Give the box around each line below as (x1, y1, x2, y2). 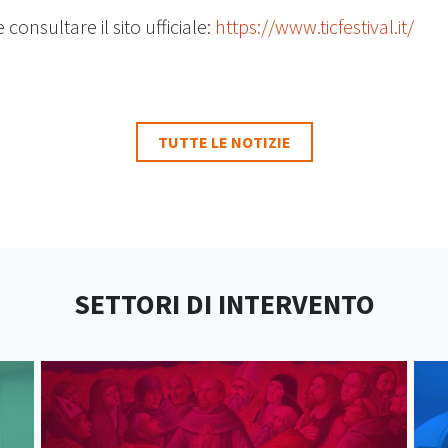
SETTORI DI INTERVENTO (73, 286, 375, 323)
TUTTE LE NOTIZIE (157, 132, 291, 153)
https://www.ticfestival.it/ (215, 14, 414, 40)
